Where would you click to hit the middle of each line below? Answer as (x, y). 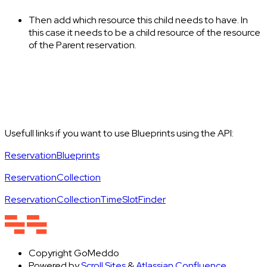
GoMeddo (97, 253)
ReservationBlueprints (52, 156)
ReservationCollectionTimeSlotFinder (85, 200)
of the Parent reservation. (83, 45)
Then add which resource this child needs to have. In (138, 20)
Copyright (50, 253)
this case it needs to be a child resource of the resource (145, 33)
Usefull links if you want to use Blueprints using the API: (119, 133)
